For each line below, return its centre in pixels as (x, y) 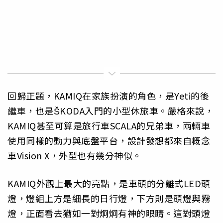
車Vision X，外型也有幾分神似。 (75, 155)
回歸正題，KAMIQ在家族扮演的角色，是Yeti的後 (108, 95)
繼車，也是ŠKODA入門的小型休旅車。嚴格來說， (111, 110)
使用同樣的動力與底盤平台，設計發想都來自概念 (109, 140)
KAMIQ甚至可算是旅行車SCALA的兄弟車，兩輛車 (109, 125)
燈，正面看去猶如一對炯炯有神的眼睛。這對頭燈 (109, 213)
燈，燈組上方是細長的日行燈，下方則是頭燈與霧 (109, 198)
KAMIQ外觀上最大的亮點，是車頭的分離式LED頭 (109, 183)
